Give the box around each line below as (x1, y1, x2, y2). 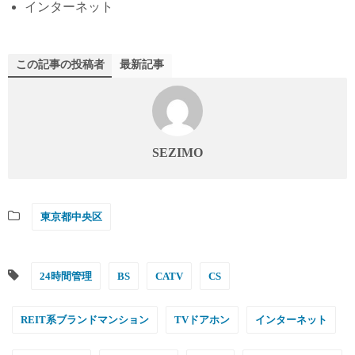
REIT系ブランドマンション (21, 313, 149, 326)
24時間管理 (40, 269, 92, 282)
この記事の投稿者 (16, 58, 105, 71)
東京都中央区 (40, 210, 102, 223)
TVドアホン (174, 313, 230, 326)
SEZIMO (152, 145, 203, 159)
